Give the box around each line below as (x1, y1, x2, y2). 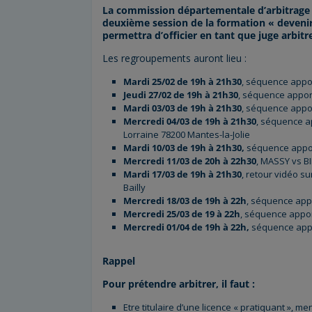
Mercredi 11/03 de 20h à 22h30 (123, 155, 256, 168)
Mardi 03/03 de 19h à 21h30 (123, 102, 242, 115)
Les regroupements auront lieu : (102, 52, 247, 65)
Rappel (102, 254, 135, 268)
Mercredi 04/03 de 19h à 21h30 (123, 115, 256, 128)
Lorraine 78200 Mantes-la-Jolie (123, 128, 250, 141)
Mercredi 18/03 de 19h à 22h (123, 194, 247, 208)
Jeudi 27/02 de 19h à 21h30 (123, 88, 238, 102)
